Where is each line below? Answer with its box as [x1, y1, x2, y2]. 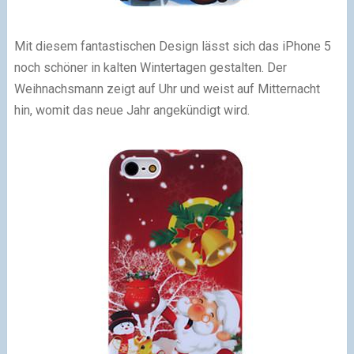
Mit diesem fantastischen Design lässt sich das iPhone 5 [13, 38, 331, 54]
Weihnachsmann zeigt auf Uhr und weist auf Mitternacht [13, 81, 320, 96]
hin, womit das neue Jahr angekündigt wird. [13, 102, 250, 118]
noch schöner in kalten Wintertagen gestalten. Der [13, 59, 287, 75]
